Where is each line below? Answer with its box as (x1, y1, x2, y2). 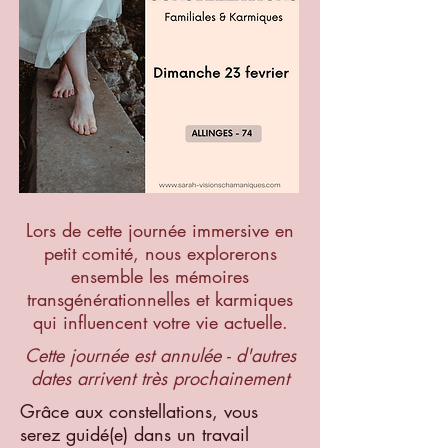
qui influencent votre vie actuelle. (32, 309, 288, 334)
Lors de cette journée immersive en (26, 217, 294, 242)
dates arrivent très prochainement (31, 365, 289, 390)
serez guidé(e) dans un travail (20, 421, 249, 446)
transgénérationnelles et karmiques (27, 286, 293, 311)
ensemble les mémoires (71, 263, 249, 288)
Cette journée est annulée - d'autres (24, 342, 296, 367)
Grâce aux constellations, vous (20, 398, 258, 423)
